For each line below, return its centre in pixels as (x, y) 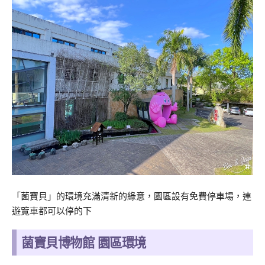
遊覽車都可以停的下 (52, 211)
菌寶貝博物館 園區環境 (84, 243)
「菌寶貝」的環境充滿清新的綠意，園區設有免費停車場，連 (132, 196)
